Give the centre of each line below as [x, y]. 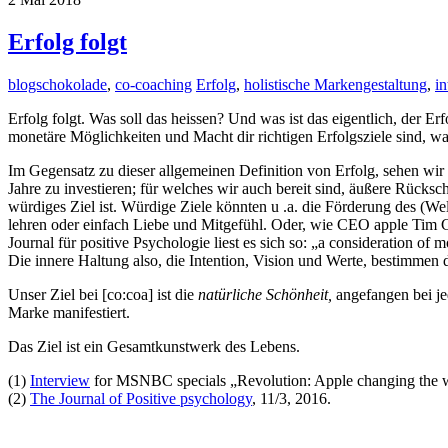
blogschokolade [57, 84]
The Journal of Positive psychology [141, 398]
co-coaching [153, 84]
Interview [60, 380]
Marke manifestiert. [69, 312]
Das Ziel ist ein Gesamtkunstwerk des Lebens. [154, 346]
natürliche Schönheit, [265, 294]
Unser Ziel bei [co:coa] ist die [103, 294]
